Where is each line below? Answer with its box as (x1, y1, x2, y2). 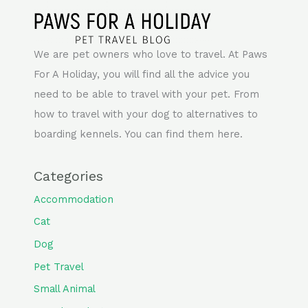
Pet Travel (34, 260, 85, 273)
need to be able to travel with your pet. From (34, 88, 260, 101)
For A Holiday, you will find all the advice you (34, 68, 250, 81)
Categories (34, 167, 104, 184)
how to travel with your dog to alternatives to (34, 108, 258, 121)
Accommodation (34, 192, 114, 206)
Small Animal (34, 283, 96, 296)
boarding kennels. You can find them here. (34, 128, 243, 141)
